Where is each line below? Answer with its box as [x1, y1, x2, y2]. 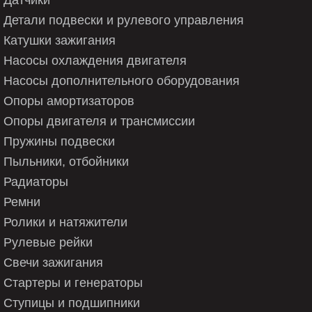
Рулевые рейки [3, 235, 93, 249]
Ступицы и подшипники [3, 295, 140, 310]
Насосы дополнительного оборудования [3, 73, 240, 88]
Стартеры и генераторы [3, 275, 143, 290]
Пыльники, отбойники [3, 154, 129, 169]
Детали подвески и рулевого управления [3, 13, 244, 27]
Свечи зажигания [3, 255, 103, 270]
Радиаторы [3, 174, 68, 189]
